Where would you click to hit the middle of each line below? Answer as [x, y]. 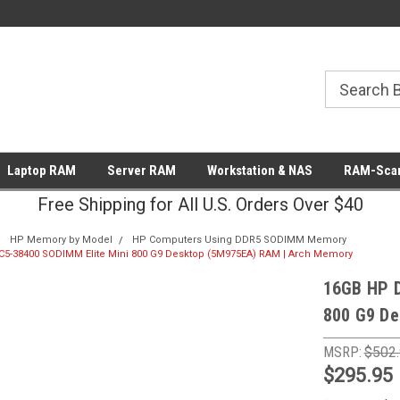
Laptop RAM [41, 171]
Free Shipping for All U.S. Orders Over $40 [200, 204]
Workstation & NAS [259, 171]
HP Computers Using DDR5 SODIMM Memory [239, 240]
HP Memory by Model [61, 240]
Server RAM [141, 171]
